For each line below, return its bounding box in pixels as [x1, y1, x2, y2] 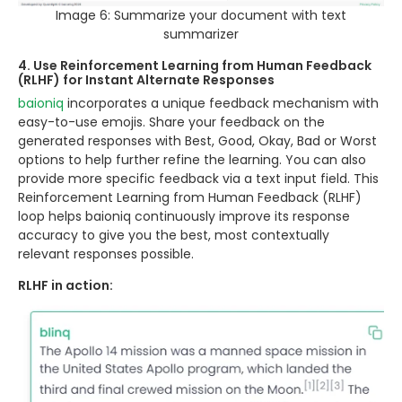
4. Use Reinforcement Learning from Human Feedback [18, 56, 371, 74]
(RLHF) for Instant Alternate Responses [18, 70, 275, 89]
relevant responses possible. [18, 244, 194, 263]
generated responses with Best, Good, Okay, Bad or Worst [18, 131, 377, 150]
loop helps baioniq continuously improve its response [18, 206, 350, 225]
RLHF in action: [18, 275, 113, 294]
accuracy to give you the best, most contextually [18, 225, 329, 244]
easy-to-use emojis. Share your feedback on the [18, 112, 325, 131]
